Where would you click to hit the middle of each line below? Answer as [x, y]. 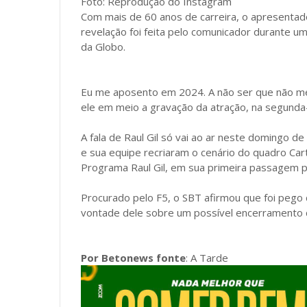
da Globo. [103, 47]
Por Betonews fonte [133, 258]
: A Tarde [208, 258]
